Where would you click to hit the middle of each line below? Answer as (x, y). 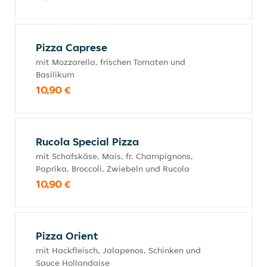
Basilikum (55, 74)
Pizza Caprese (72, 47)
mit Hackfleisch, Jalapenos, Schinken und (118, 250)
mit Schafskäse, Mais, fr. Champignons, (114, 156)
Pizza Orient (67, 236)
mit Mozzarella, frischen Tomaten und (111, 62)
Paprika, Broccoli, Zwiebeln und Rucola (113, 169)
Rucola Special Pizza (87, 142)
